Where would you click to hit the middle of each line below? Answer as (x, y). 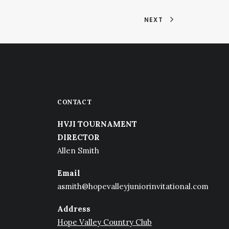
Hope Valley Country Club (105, 222)
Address (74, 209)
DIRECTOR (78, 137)
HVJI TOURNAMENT (97, 124)
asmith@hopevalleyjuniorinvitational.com (133, 186)
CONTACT (75, 102)
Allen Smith (78, 151)
